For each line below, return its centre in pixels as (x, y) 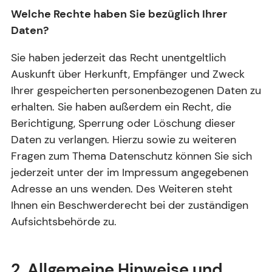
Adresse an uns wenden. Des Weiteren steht (122, 189)
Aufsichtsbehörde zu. (64, 221)
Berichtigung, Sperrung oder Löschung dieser (123, 123)
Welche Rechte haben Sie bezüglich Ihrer (119, 14)
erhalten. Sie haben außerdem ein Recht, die (121, 107)
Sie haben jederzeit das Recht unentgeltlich (118, 57)
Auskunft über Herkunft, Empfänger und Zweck (128, 74)
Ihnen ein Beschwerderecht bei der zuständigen (130, 205)
